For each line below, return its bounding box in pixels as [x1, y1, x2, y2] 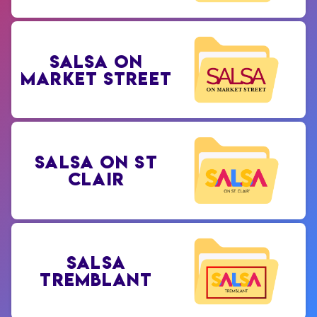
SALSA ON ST [35, 150, 158, 173]
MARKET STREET [21, 67, 172, 90]
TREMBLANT [40, 268, 153, 292]
